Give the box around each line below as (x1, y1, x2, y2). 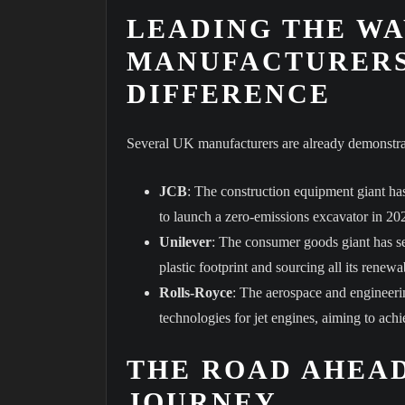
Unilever (159, 233, 212, 250)
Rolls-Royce (159, 284, 232, 300)
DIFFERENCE (127, 79, 331, 109)
